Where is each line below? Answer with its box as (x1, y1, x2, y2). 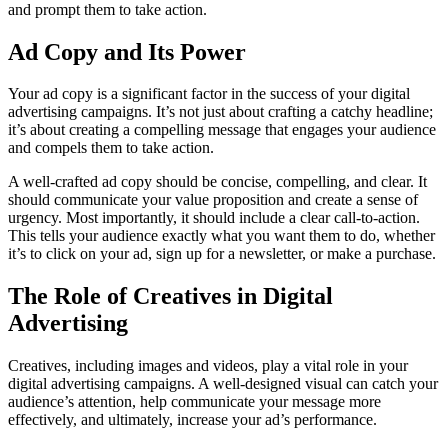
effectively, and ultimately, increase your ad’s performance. (8, 411, 377, 429)
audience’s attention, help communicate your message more (8, 393, 381, 411)
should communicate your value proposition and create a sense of (8, 191, 418, 209)
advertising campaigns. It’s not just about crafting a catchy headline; (8, 103, 433, 121)
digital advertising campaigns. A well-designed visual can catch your (8, 375, 438, 393)
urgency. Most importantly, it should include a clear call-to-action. (8, 209, 420, 227)
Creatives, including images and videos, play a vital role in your (8, 357, 408, 375)
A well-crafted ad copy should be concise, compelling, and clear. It (8, 173, 427, 191)
